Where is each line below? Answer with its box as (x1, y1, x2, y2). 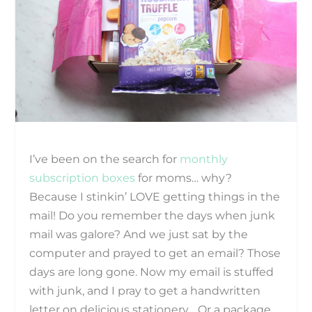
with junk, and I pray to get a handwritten (29, 283, 261, 297)
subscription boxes (29, 171, 136, 185)
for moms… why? (135, 171, 233, 185)
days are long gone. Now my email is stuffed (29, 265, 274, 279)
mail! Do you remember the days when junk (29, 208, 276, 222)
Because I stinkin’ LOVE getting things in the (29, 189, 281, 203)
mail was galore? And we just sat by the (29, 227, 249, 241)
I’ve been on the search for (29, 152, 180, 166)
